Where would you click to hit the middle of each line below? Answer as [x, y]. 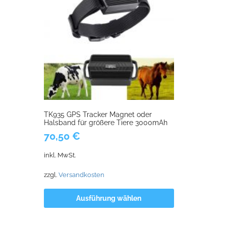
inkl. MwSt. [60, 155]
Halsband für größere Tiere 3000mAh [106, 123]
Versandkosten [81, 175]
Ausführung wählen [109, 198]
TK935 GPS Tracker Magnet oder [98, 115]
